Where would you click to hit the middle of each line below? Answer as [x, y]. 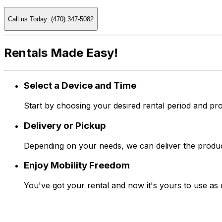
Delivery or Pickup [65, 125]
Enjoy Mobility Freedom [77, 166]
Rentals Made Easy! [61, 53]
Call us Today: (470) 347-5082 [51, 19]
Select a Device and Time [80, 86]
